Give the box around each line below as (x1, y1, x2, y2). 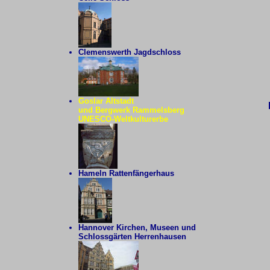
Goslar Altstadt (78, 96, 134, 105)
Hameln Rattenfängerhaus (78, 169, 174, 178)
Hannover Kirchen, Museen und (78, 223, 196, 232)
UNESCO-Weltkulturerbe (78, 115, 168, 124)
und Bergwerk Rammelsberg (78, 105, 184, 115)
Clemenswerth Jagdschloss (78, 48, 181, 57)
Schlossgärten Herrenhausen (78, 232, 186, 241)
